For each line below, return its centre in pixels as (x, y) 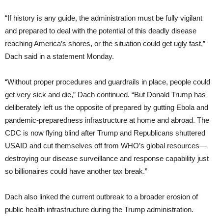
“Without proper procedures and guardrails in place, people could (108, 82)
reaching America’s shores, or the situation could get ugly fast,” (105, 44)
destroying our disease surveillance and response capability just (107, 159)
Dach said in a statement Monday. (59, 56)
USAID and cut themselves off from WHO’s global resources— (106, 146)
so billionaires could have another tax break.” (76, 171)
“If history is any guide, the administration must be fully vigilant (104, 18)
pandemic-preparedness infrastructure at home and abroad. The (107, 120)
